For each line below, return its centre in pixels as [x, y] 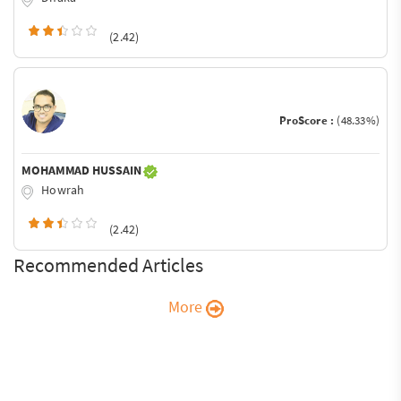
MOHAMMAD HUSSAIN [83, 171]
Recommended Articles [108, 264]
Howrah [62, 190]
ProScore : [308, 121]
